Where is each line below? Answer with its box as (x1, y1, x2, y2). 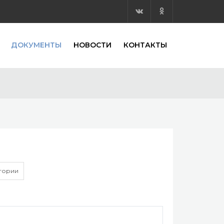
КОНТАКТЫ (123, 40, 167, 49)
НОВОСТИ (73, 40, 111, 49)
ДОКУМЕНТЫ (11, 40, 61, 49)
